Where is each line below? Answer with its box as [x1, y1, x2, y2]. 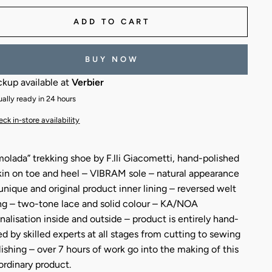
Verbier [72, 76, 104, 88]
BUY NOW [85, 54, 139, 64]
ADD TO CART [73, 16, 151, 26]
